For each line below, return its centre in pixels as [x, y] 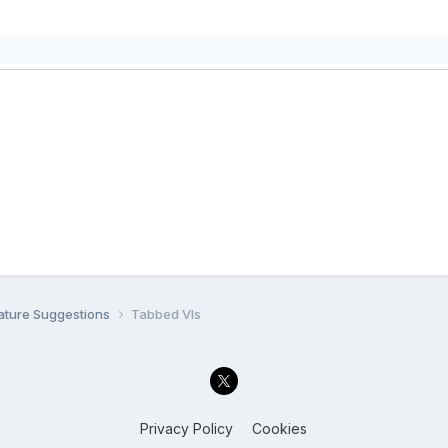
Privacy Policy [187, 429]
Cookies [280, 429]
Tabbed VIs [165, 313]
